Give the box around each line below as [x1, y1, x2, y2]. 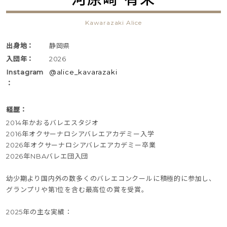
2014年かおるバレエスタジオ [6, 118, 99, 127]
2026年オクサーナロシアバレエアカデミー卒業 [6, 140, 156, 149]
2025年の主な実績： [6, 207, 72, 216]
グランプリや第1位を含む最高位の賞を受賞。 [6, 185, 148, 194]
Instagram [6, 67, 44, 76]
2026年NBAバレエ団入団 [6, 152, 89, 160]
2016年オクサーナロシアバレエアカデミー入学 [6, 129, 155, 138]
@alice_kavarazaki [49, 67, 118, 76]
